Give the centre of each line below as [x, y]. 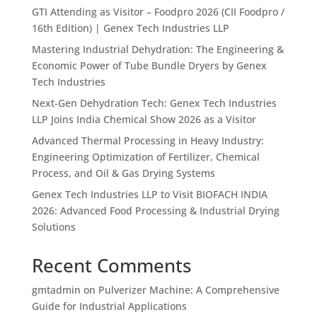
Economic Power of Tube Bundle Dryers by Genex [149, 66]
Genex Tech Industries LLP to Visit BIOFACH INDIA [149, 195]
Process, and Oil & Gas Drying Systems [123, 173]
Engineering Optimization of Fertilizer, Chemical [145, 157]
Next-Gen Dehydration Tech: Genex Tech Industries [154, 103]
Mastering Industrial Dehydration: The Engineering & [157, 50]
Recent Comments [111, 266]
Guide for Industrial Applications [109, 306]
